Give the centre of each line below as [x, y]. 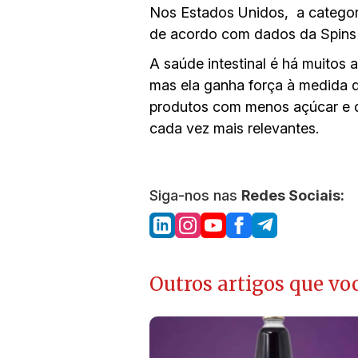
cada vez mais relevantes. [234, 128]
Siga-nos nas [195, 195]
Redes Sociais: [293, 195]
